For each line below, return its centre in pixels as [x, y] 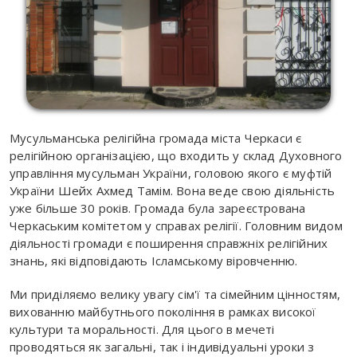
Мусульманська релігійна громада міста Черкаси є [156, 138]
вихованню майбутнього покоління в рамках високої [163, 312]
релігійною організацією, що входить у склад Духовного [176, 156]
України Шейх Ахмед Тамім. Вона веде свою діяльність [173, 191]
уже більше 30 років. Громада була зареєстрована [158, 208]
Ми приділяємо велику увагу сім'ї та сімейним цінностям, [175, 294]
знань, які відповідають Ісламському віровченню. [154, 261]
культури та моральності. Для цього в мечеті [142, 330]
